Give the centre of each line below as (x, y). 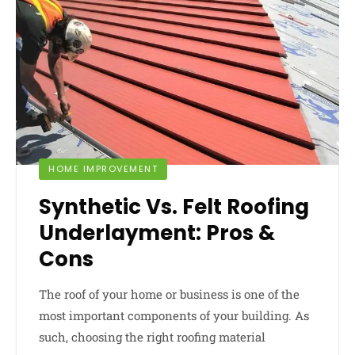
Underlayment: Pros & (157, 233)
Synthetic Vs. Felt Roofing (174, 207)
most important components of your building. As (174, 316)
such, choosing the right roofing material (152, 337)
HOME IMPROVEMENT (103, 169)
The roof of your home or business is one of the (169, 294)
